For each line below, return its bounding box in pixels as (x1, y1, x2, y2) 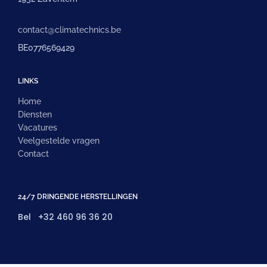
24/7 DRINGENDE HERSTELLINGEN (18, 193, 138, 201)
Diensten (18, 110, 52, 120)
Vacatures (18, 123, 57, 133)
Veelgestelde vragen (18, 136, 100, 146)
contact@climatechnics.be (18, 25, 121, 35)
